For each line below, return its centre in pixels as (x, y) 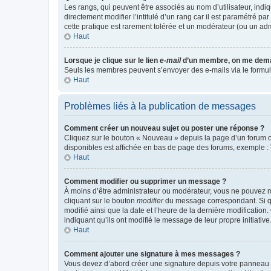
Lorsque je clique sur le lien (112, 60)
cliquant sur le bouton (100, 201)
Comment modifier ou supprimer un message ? (145, 181)
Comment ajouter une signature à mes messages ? (152, 254)
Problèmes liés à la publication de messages (160, 106)
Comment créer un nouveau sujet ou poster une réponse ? (164, 128)
